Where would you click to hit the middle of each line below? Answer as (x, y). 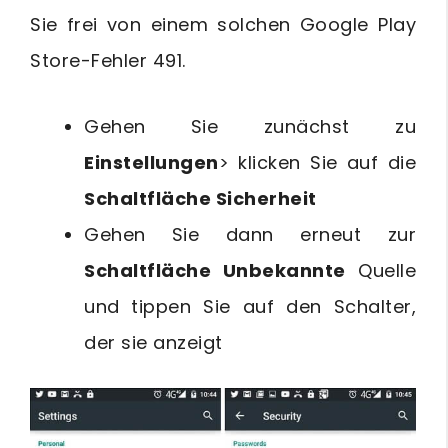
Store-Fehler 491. (108, 60)
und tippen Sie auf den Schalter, (250, 306)
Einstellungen (151, 162)
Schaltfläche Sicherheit (200, 198)
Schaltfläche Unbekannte (215, 270)
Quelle (380, 270)
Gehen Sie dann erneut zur (250, 234)
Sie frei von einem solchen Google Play (223, 24)
